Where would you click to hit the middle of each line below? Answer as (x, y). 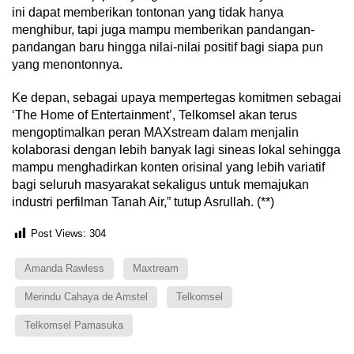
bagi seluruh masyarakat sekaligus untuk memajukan (160, 184)
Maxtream (156, 268)
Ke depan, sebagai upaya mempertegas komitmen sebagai (177, 97)
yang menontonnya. (67, 64)
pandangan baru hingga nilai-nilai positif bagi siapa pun (168, 47)
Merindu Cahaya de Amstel (86, 296)
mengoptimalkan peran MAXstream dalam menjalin (155, 132)
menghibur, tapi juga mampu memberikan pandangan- (163, 29)
